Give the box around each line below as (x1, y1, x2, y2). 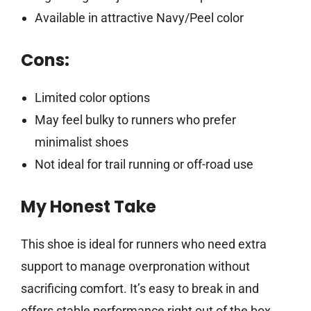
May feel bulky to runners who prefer (34, 112, 236, 128)
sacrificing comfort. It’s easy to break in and (21, 281, 259, 296)
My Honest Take (21, 195, 156, 219)
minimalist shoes (34, 135, 128, 150)
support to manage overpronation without (21, 259, 250, 274)
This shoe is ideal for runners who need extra (21, 237, 267, 252)
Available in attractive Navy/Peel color (34, 10, 244, 26)
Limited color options (34, 90, 150, 106)
